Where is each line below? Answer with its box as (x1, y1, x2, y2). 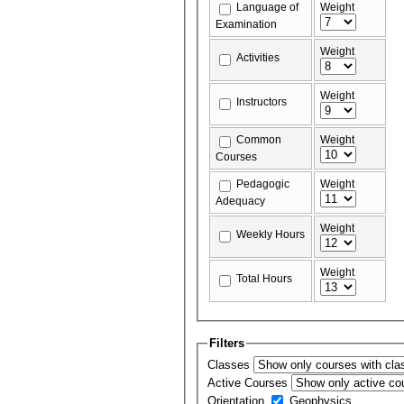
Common (236, 133, 282, 146)
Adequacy (216, 194, 266, 207)
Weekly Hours (236, 227, 306, 241)
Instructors (236, 95, 288, 108)
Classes (207, 358, 254, 372)
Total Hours (236, 271, 293, 285)
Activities (236, 50, 280, 64)
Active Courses (207, 376, 292, 390)
